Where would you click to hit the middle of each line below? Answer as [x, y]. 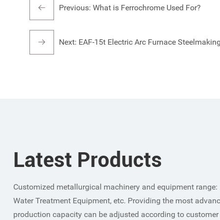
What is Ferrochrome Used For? [147, 7]
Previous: [76, 7]
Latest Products [87, 160]
